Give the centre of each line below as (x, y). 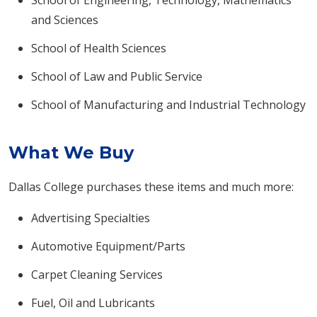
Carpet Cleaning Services (97, 275)
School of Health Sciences (99, 48)
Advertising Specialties (91, 218)
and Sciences (65, 20)
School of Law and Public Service (117, 76)
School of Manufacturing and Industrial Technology (168, 105)
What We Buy (71, 152)
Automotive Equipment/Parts (108, 246)
